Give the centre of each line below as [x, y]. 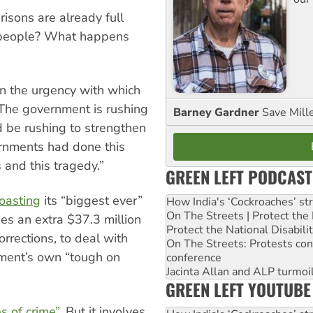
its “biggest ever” [92, 201]
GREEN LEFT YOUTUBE [238, 289]
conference [194, 257]
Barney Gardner [218, 112]
